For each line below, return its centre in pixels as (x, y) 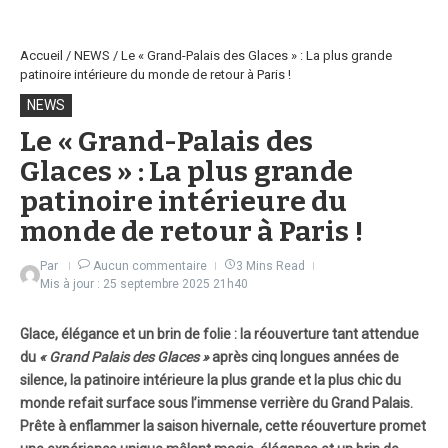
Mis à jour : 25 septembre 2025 (126, 283)
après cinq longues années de (304, 356)
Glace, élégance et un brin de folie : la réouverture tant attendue (219, 333)
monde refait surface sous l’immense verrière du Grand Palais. (216, 402)
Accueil (41, 55)
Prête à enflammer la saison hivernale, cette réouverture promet (223, 425)
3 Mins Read (270, 265)
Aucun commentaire (150, 265)
